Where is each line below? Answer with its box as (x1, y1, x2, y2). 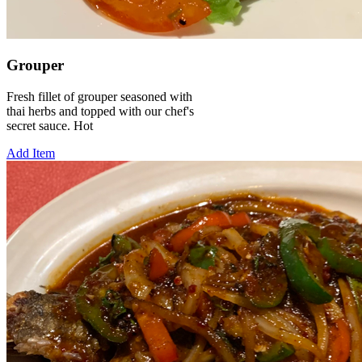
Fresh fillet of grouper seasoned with (6, 90, 192, 104)
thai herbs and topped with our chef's (6, 104, 194, 119)
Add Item (6, 146, 55, 161)
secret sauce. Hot (6, 119, 93, 133)
